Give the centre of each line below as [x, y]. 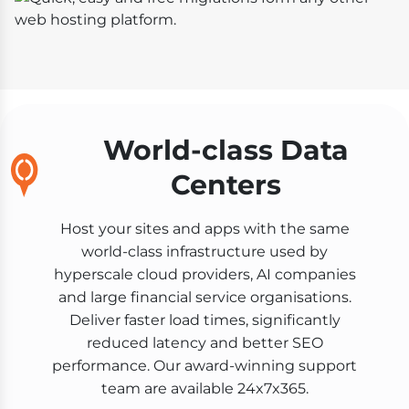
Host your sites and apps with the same [204, 228]
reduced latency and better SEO [204, 342]
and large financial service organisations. [204, 297]
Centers [225, 184]
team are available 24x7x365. [204, 388]
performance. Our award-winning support [204, 365]
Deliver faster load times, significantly [204, 320]
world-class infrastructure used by [204, 251]
